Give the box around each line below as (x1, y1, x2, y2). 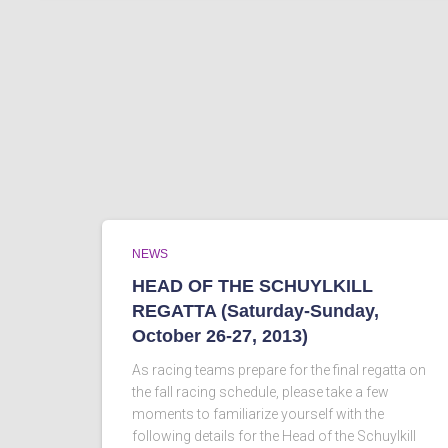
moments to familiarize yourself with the (132, 406, 384, 422)
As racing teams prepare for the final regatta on (132, 362, 426, 378)
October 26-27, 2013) (132, 326, 308, 346)
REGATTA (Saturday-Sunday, (132, 301, 379, 321)
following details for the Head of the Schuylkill (132, 428, 416, 444)
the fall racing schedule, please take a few (132, 384, 389, 400)
